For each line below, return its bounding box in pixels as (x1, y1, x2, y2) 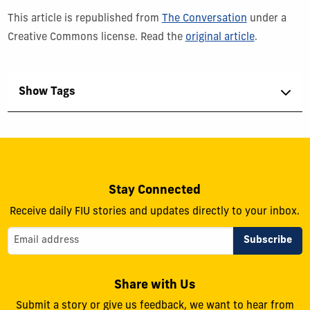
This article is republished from (7, 13, 162, 24)
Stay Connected (109, 185, 201, 197)
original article (185, 32, 255, 43)
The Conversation (161, 13, 247, 24)
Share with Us (114, 279, 196, 291)
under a (246, 13, 286, 24)
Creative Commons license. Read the (7, 32, 185, 43)
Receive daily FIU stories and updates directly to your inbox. (10, 206, 300, 217)
